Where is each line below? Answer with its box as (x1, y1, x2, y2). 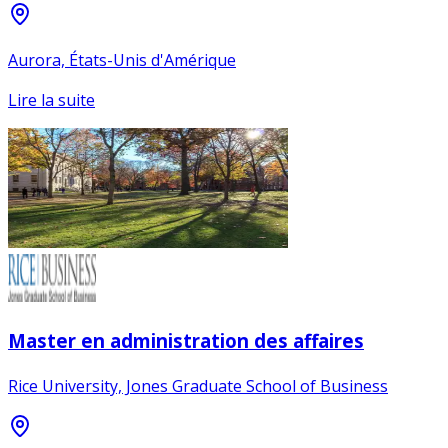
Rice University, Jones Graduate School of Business (8, 374, 388, 397)
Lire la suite (8, 89, 95, 112)
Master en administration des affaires (8, 327, 364, 353)
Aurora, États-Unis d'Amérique (8, 49, 236, 72)
